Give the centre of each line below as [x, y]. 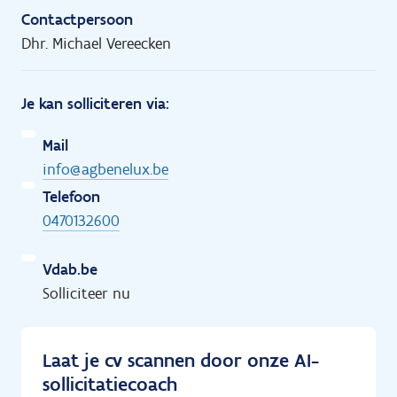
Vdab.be [70, 269]
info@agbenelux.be [105, 169]
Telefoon [71, 197]
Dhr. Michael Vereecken [96, 43]
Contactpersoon [77, 19]
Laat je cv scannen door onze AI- [181, 360]
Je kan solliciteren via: [95, 104]
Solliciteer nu [86, 293]
